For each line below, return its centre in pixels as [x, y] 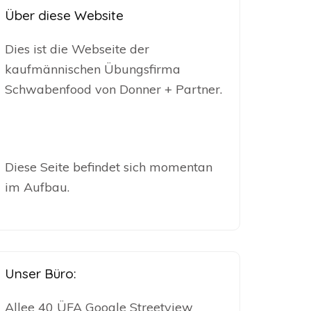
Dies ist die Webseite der [77, 49]
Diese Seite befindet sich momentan [109, 167]
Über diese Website [65, 15]
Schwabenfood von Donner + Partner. [114, 89]
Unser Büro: [41, 274]
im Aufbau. [37, 187]
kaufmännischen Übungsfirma [93, 69]
